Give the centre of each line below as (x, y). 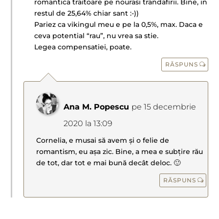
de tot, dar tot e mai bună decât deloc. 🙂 (109, 163)
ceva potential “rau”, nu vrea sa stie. (97, 35)
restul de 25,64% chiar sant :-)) (87, 13)
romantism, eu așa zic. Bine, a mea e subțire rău (120, 151)
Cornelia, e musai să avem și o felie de (103, 140)
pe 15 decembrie (164, 107)
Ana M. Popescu (97, 107)
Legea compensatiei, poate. (83, 47)
